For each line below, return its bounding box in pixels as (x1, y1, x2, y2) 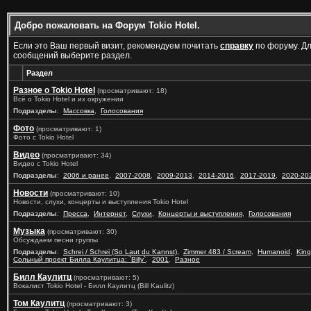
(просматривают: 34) (42, 151, 111, 159)
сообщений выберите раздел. (13, 51, 132, 60)
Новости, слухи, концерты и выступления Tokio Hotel (13, 198, 188, 205)
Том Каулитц (13, 299, 65, 308)
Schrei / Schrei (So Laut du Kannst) (63, 248, 177, 255)
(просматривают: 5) (74, 274, 139, 281)
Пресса (63, 210, 87, 217)
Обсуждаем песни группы (13, 236, 98, 244)
